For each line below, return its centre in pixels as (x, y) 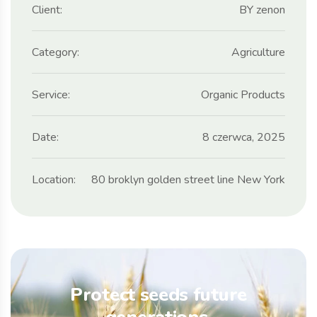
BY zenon (262, 10)
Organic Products (243, 95)
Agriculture (258, 53)
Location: (54, 180)
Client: (47, 10)
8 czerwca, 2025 (244, 138)
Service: (51, 95)
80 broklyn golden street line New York (188, 180)
